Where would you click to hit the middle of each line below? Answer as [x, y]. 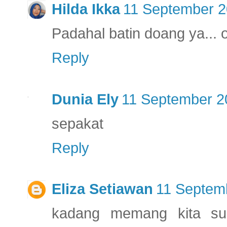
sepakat [78, 123]
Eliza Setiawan [102, 189]
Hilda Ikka [86, 9]
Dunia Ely [85, 99]
